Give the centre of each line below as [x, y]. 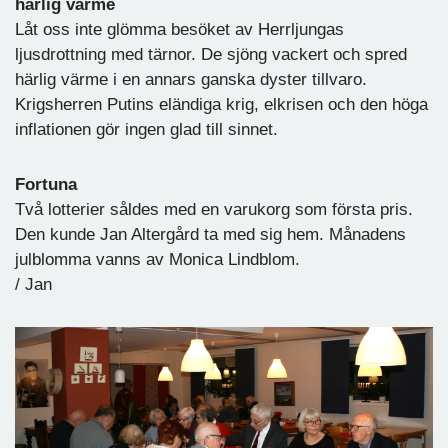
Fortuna [46, 184]
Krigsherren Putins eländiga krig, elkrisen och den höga [221, 104]
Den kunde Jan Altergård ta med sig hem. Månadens [210, 234]
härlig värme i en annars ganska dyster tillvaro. [191, 79]
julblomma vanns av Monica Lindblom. [157, 259]
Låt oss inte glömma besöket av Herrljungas [179, 29]
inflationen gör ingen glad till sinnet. [146, 129]
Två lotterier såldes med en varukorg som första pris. [214, 209]
